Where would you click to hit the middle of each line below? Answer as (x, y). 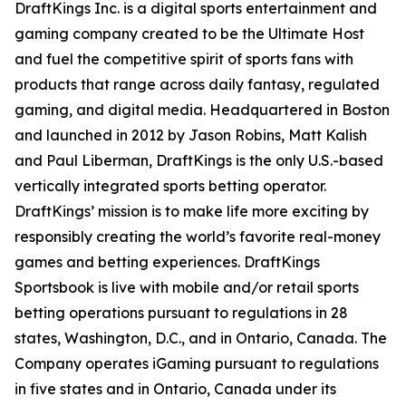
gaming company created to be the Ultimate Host (189, 34)
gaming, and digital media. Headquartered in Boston (202, 110)
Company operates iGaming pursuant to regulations (197, 363)
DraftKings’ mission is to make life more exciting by (192, 211)
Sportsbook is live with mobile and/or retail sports (187, 287)
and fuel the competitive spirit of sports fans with (184, 59)
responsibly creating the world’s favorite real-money (198, 237)
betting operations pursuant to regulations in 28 (181, 313)
